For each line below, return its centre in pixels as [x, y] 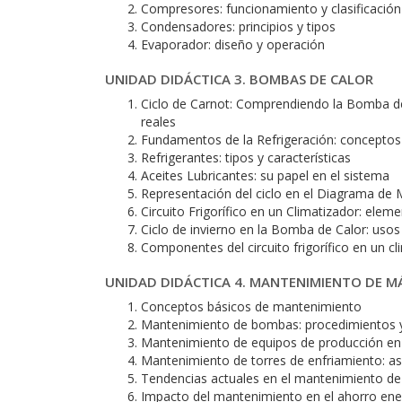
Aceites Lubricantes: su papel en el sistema [265, 175]
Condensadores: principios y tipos [238, 26]
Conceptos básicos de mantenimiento [251, 306]
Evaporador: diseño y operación [233, 44]
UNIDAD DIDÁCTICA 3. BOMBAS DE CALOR [239, 79]
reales [158, 122]
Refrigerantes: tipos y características [246, 157]
